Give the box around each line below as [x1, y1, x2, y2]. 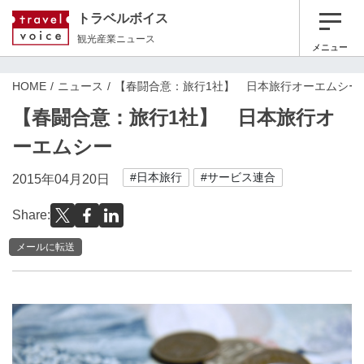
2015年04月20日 [12, 172, 110, 186]
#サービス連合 [201, 171, 275, 184]
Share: [12, 208, 50, 222]
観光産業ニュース [77, 32, 155, 45]
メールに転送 [16, 240, 75, 253]
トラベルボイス [77, 11, 168, 25]
